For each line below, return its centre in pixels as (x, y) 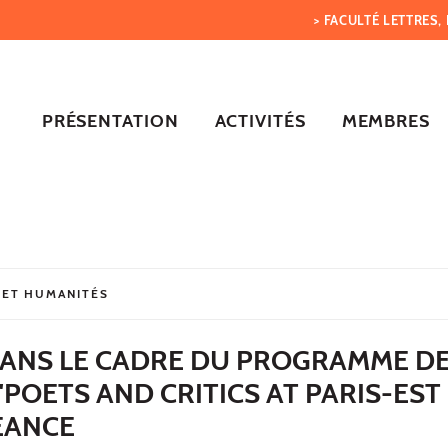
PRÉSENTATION (110, 120)
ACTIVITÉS (260, 120)
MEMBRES (385, 120)
